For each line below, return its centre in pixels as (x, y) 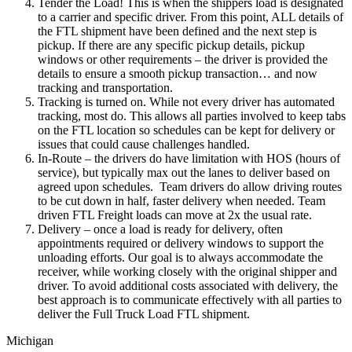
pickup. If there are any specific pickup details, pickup (171, 45)
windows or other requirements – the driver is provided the (183, 59)
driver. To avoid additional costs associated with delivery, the (188, 285)
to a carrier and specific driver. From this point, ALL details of (191, 16)
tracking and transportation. (105, 87)
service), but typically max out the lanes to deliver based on (184, 172)
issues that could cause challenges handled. (144, 144)
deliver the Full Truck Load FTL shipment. (144, 313)
